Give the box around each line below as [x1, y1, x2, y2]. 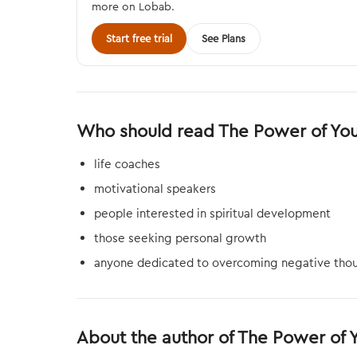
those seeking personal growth [94, 230, 266, 245]
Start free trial [106, 32, 172, 45]
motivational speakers [94, 181, 216, 196]
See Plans [202, 32, 245, 45]
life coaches [94, 156, 160, 171]
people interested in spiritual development [94, 206, 331, 221]
